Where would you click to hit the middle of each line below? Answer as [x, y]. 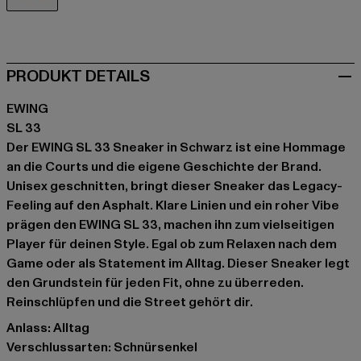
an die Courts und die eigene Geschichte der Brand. [164, 166]
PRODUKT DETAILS [78, 76]
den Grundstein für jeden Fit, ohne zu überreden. [155, 282]
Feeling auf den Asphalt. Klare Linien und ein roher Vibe [173, 205]
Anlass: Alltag [48, 328]
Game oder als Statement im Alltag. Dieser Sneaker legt [178, 263]
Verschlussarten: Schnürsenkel [102, 347]
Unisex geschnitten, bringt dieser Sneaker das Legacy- [174, 186]
